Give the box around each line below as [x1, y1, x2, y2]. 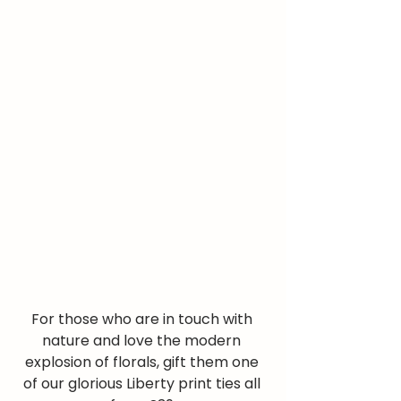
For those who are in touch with [30, 309, 256, 330]
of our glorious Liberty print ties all [22, 373, 264, 395]
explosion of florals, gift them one [24, 352, 262, 373]
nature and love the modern [42, 330, 244, 352]
